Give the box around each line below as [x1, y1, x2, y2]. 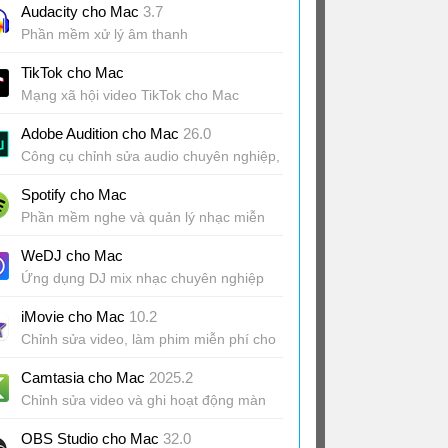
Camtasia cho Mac [21, 369, 149, 386]
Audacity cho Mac [21, 3, 143, 20]
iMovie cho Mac [21, 308, 129, 325]
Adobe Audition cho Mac [21, 125, 183, 142]
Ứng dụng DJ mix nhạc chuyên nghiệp [21, 270, 264, 286]
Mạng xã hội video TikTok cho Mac [21, 87, 239, 103]
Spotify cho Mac [21, 186, 127, 203]
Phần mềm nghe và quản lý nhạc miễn [21, 209, 265, 225]
